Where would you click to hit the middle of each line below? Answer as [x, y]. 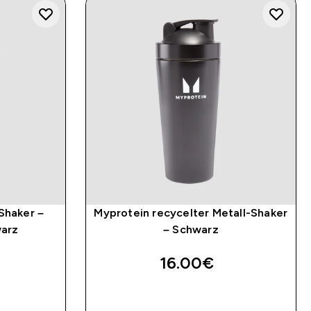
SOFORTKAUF [191, 296]
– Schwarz [191, 229]
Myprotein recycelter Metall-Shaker [191, 212]
